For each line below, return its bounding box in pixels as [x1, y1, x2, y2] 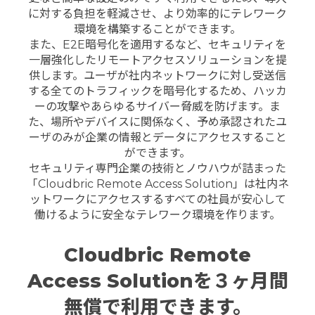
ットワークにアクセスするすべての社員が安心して [29, 192, 286, 206]
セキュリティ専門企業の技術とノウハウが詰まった [29, 161, 286, 175]
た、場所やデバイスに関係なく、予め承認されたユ [28, 115, 287, 129]
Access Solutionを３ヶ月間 [27, 269, 288, 293]
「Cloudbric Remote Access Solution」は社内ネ [26, 176, 289, 191]
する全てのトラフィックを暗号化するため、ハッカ [28, 84, 287, 98]
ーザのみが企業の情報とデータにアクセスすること [28, 130, 287, 144]
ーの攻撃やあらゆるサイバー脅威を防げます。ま [34, 99, 281, 113]
